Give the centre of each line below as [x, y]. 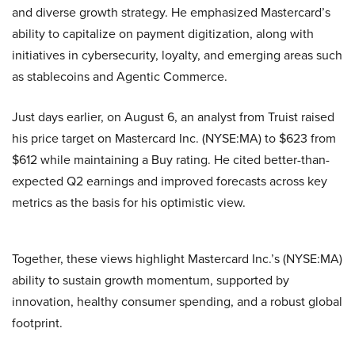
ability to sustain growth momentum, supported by [151, 279]
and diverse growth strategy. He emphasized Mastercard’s [171, 11]
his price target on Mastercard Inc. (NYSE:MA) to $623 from [174, 137]
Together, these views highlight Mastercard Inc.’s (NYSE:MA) [177, 258]
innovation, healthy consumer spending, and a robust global [177, 301]
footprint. [37, 322]
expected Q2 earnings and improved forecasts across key [170, 180]
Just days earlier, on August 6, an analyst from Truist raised [173, 116]
